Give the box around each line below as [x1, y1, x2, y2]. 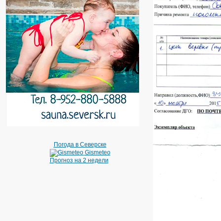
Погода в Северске [53, 141, 107, 148]
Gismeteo [84, 149, 110, 156]
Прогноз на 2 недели [49, 157, 109, 164]
